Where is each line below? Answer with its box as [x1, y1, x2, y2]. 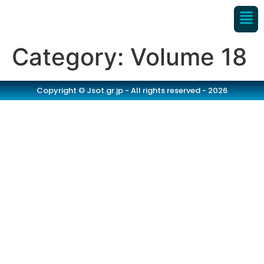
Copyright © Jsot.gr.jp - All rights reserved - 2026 [37, 84, 227, 96]
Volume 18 [130, 42, 247, 71]
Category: [12, 42, 130, 71]
